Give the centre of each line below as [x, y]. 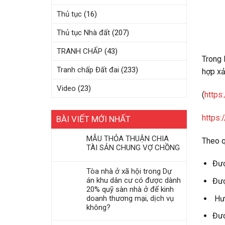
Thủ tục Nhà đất [83, 33]
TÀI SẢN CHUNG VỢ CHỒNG [133, 148]
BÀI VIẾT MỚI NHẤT [93, 119]
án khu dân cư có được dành [134, 180]
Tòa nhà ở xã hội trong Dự [129, 171]
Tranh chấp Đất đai [88, 70]
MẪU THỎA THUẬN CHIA [128, 139]
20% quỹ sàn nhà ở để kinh [130, 189]
